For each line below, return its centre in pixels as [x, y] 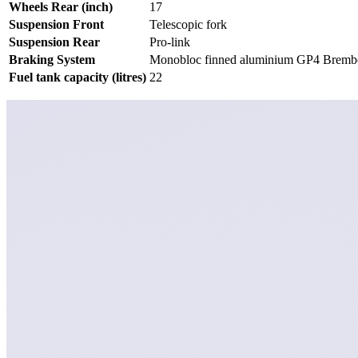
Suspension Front [56, 25]
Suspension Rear [54, 42]
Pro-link [170, 42]
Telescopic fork [188, 25]
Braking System [52, 60]
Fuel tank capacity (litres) [78, 78]
